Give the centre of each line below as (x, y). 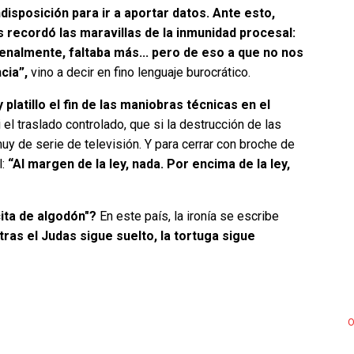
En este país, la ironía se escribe (189, 217)
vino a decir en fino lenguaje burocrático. (141, 73)
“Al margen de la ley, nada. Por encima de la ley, (147, 164)
